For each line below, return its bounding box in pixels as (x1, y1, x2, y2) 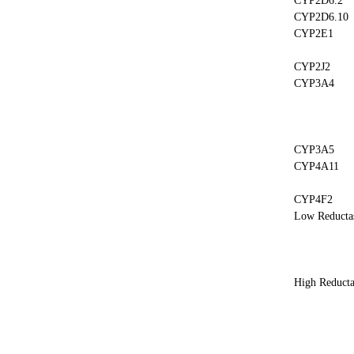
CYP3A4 (294, 77, 334, 89)
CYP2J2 (294, 61, 330, 73)
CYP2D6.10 (294, 11, 348, 23)
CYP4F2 (294, 194, 333, 205)
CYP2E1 (294, 28, 333, 40)
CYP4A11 (294, 160, 339, 172)
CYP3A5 (294, 144, 334, 156)
